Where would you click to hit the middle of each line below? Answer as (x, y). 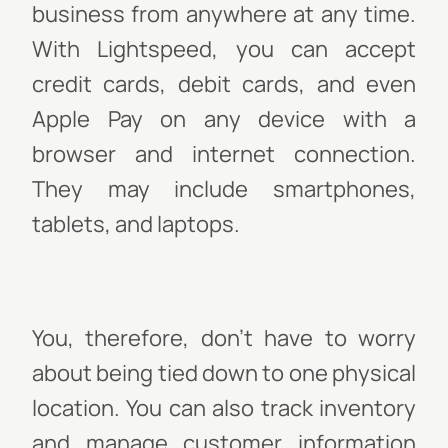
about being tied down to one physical (224, 373)
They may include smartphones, (224, 189)
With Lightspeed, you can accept (224, 49)
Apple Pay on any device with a (224, 119)
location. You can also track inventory (224, 408)
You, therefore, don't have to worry (224, 338)
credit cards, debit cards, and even (224, 84)
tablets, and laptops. (136, 224)
